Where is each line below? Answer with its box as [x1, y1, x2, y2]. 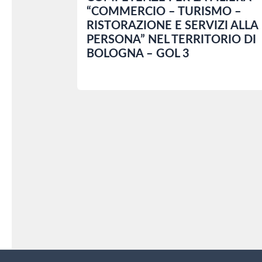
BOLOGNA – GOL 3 [87, 48, 189, 60]
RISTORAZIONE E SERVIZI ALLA [87, 20, 258, 32]
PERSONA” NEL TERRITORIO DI [87, 34, 256, 46]
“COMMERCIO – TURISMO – [87, 6, 242, 18]
